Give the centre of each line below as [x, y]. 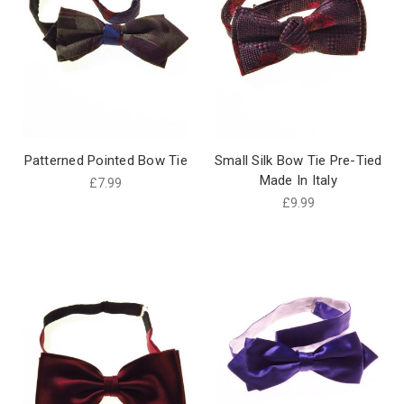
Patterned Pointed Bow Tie [106, 161]
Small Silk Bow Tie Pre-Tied [298, 161]
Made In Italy [298, 181]
